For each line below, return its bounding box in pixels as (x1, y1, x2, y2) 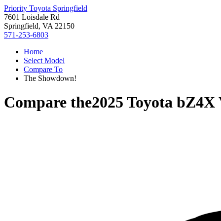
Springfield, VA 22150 (4, 22, 74, 30)
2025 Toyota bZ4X (92, 93, 215, 111)
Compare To (24, 65, 63, 74)
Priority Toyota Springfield (4, 4, 87, 12)
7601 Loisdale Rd (4, 13, 60, 21)
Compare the (4, 93, 92, 111)
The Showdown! (24, 74, 76, 82)
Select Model (24, 56, 65, 65)
